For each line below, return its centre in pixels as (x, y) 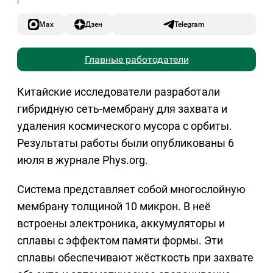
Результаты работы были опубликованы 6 (126, 143)
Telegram (190, 24)
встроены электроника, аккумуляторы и (121, 224)
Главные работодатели (136, 60)
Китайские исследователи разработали (119, 92)
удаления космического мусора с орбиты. (125, 126)
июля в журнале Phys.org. (83, 160)
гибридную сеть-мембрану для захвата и (122, 109)
